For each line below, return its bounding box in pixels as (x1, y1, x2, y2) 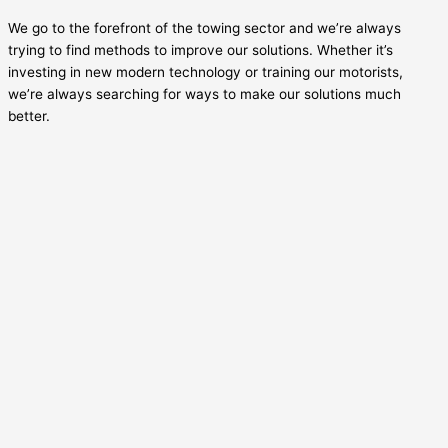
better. (8, 107, 50, 124)
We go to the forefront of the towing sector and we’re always (8, 19, 401, 36)
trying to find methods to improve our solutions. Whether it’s (8, 41, 393, 58)
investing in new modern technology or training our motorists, (8, 63, 403, 80)
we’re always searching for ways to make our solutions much (8, 85, 401, 102)
